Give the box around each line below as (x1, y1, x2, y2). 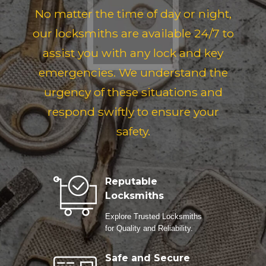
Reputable (105, 176, 157, 188)
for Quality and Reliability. (105, 224, 193, 233)
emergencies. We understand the (38, 65, 228, 80)
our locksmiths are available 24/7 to (32, 26, 234, 41)
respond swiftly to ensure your (47, 104, 219, 119)
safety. (116, 124, 150, 139)
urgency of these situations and (43, 85, 223, 100)
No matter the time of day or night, (34, 7, 232, 21)
